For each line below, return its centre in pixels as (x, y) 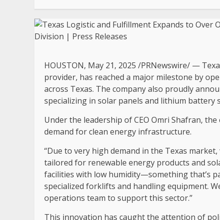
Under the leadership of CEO (98, 120)
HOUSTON (64, 65)
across (57, 89)
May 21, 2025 (112, 65)
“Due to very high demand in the (105, 151)
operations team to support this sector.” (118, 198)
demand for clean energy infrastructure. (118, 132)
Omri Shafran (176, 120)
